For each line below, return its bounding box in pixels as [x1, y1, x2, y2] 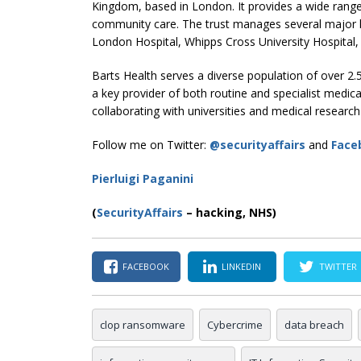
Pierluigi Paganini [92, 170, 193, 186]
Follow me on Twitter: [92, 136, 210, 152]
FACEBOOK [122, 260, 169, 272]
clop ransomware [100, 317, 185, 332]
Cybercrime [207, 317, 263, 332]
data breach [284, 317, 344, 332]
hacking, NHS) [196, 204, 276, 220]
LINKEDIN [222, 260, 261, 272]
